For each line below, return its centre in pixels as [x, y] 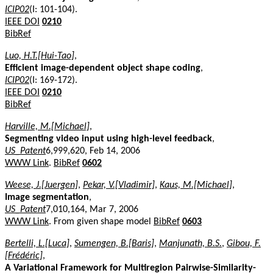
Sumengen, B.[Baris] [114, 243]
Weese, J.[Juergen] [41, 185]
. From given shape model [101, 222]
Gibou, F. [244, 243]
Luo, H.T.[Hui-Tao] [40, 56]
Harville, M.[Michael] [47, 126]
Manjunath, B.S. [190, 243]
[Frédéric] [24, 256]
